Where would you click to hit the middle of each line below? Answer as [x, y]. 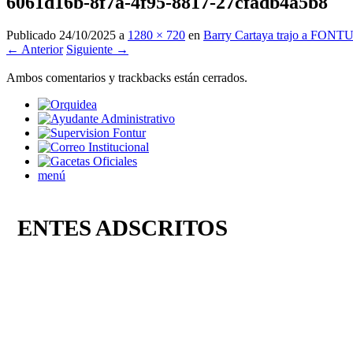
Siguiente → [97, 50]
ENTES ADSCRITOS [117, 227]
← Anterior [35, 50]
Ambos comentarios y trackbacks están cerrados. [127, 78]
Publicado [33, 35]
